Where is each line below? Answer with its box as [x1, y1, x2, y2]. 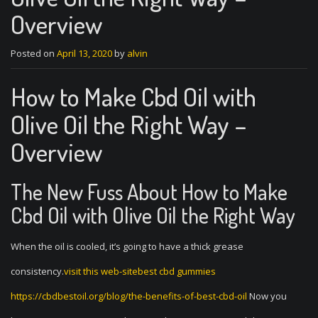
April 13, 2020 [57, 47, 112, 60]
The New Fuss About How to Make [11, 178, 287, 205]
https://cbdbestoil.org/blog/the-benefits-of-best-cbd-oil [11, 290, 247, 302]
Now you [247, 290, 287, 302]
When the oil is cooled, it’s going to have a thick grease [11, 240, 243, 253]
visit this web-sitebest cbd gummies [64, 265, 216, 278]
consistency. [11, 265, 64, 278]
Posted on [11, 47, 57, 60]
